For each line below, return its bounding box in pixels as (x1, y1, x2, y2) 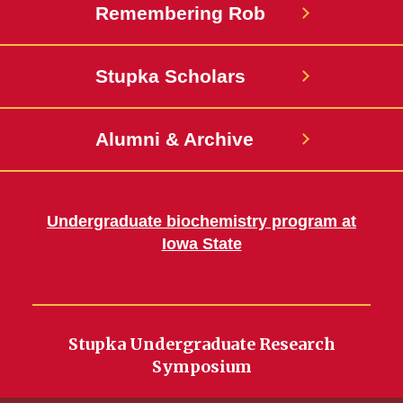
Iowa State (161, 235, 242, 254)
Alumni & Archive (95, 129, 254, 150)
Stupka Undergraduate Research (67, 334, 336, 355)
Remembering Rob (95, 3, 265, 24)
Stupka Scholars (95, 66, 246, 87)
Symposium (151, 356, 252, 378)
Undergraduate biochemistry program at (47, 212, 356, 231)
